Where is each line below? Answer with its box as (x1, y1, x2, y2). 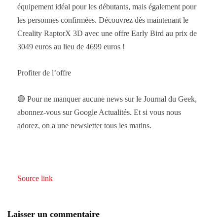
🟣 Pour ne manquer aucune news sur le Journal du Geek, (17, 94, 197, 103)
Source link (17, 174, 53, 183)
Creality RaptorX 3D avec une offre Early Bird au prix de (17, 29, 197, 37)
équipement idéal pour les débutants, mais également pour (17, 2, 196, 11)
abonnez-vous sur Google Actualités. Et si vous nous (17, 108, 181, 116)
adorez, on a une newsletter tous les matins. (17, 121, 151, 130)
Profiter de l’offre (17, 68, 71, 77)
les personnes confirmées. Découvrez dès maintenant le (17, 15, 188, 24)
